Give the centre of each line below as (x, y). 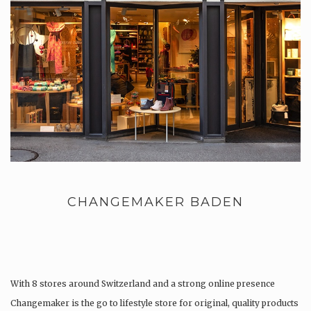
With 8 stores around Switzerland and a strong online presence (143, 284)
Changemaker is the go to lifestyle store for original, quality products (154, 303)
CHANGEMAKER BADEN (155, 202)
